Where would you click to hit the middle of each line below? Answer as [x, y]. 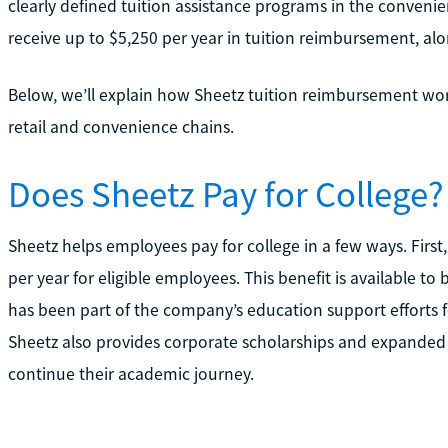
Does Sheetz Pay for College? [225, 193]
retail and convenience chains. [120, 126]
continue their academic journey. [130, 373]
